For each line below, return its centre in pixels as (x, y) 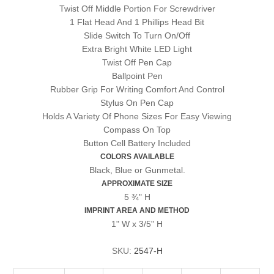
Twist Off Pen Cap (137, 62)
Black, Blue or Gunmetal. (137, 170)
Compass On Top (137, 129)
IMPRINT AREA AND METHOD (137, 210)
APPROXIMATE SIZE (137, 183)
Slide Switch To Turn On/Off (137, 35)
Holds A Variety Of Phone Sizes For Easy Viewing (137, 116)
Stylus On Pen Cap (137, 102)
